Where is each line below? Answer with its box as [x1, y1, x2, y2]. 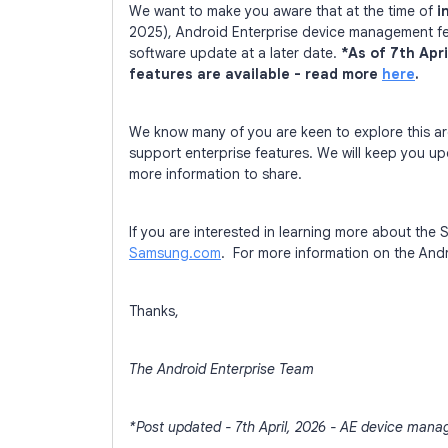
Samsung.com [129, 244, 221, 262]
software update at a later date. [129, 44, 341, 62]
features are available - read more [129, 65, 382, 83]
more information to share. [129, 165, 306, 183]
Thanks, [129, 302, 179, 320]
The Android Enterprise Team [129, 360, 314, 378]
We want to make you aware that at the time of [129, 2, 437, 20]
